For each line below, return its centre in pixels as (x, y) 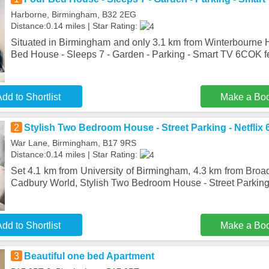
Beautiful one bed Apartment (89, 256)
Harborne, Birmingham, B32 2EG (73, 14)
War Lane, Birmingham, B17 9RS (73, 143)
